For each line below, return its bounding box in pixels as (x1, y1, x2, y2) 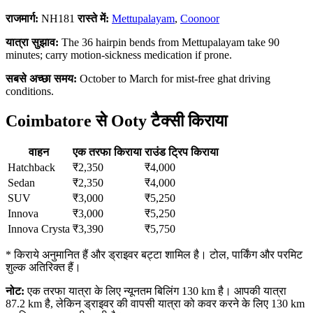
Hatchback (8, 161, 55, 174)
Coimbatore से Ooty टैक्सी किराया (6, 111, 227, 130)
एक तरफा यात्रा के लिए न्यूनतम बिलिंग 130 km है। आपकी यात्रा (24, 285, 286, 298)
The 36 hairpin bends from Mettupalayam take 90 (59, 36, 279, 48)
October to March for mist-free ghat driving (77, 72, 270, 85)
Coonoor (180, 12, 219, 24)
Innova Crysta (8, 223, 70, 235)
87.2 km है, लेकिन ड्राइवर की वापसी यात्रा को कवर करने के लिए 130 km (6, 298, 305, 310)
